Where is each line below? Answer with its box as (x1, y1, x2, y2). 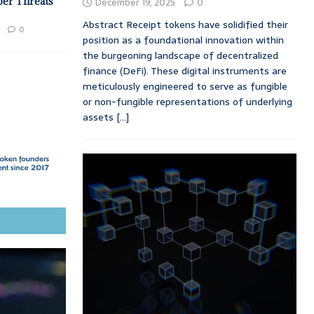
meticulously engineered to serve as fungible (82, 78, 287, 95)
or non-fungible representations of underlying (82, 94, 292, 110)
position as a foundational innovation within (82, 32, 284, 48)
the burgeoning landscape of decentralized (82, 48, 278, 64)
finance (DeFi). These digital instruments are (82, 63, 287, 79)
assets (82, 109, 116, 125)
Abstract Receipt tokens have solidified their (82, 17, 288, 33)
